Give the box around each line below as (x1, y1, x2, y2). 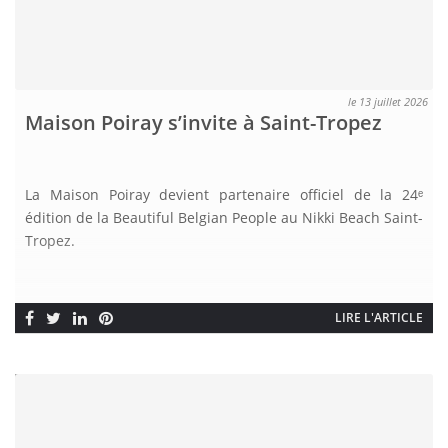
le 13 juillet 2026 (348, 94, 428, 110)
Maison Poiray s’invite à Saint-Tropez (25, 109, 382, 137)
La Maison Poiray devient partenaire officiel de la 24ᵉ (25, 185, 423, 205)
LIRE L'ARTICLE (335, 309, 423, 327)
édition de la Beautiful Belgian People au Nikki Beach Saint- (25, 208, 423, 228)
